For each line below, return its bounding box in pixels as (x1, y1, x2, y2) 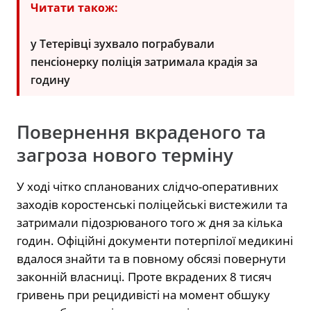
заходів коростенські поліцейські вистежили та (17, 196, 287, 212)
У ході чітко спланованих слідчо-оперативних (17, 178, 278, 194)
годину (31, 72, 70, 87)
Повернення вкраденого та (17, 119, 266, 144)
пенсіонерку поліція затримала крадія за (31, 53, 258, 69)
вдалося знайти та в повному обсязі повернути (17, 250, 286, 267)
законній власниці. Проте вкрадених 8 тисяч (17, 268, 271, 285)
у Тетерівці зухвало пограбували (31, 35, 215, 51)
